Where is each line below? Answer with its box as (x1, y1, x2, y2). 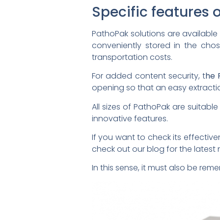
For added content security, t (92, 70, 206, 82)
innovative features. (92, 112, 168, 124)
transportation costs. (92, 51, 172, 63)
